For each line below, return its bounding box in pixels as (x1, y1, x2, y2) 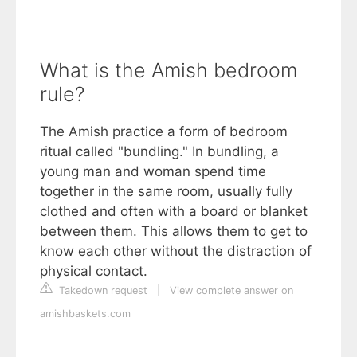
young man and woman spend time (40, 163, 266, 179)
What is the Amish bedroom (40, 58, 297, 82)
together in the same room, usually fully (40, 183, 292, 199)
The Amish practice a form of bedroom (40, 124, 288, 139)
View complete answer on (170, 284, 293, 296)
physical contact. (40, 263, 147, 279)
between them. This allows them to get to (40, 223, 308, 239)
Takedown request (56, 284, 147, 296)
